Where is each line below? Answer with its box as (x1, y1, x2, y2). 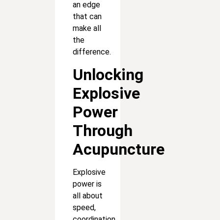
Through (73, 121, 133, 140)
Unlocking (73, 65, 143, 84)
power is (73, 179, 102, 189)
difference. (73, 47, 111, 57)
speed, (73, 202, 96, 212)
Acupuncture (73, 139, 165, 159)
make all (73, 24, 101, 33)
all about (73, 191, 103, 200)
